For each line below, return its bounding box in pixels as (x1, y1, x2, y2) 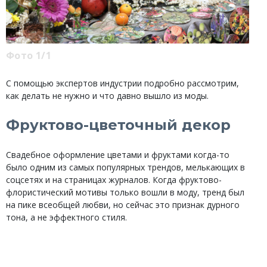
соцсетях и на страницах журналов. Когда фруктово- (6, 174, 222, 186)
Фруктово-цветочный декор (6, 116, 231, 133)
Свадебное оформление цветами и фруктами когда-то (6, 149, 229, 161)
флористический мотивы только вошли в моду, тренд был (6, 187, 244, 198)
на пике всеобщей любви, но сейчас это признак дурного (6, 199, 240, 211)
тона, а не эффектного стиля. (6, 212, 127, 223)
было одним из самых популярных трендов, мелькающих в (6, 162, 245, 173)
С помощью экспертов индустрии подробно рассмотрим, (6, 77, 239, 89)
